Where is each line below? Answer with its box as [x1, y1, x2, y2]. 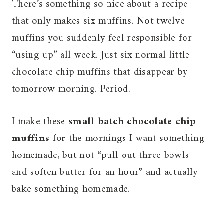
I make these [12, 112, 69, 131]
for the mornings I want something [49, 129, 204, 148]
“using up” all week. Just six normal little [12, 46, 190, 64]
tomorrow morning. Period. [12, 80, 130, 98]
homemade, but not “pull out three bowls [12, 146, 189, 165]
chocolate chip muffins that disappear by [12, 63, 188, 81]
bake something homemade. [12, 180, 130, 199]
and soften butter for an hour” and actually [12, 163, 198, 182]
